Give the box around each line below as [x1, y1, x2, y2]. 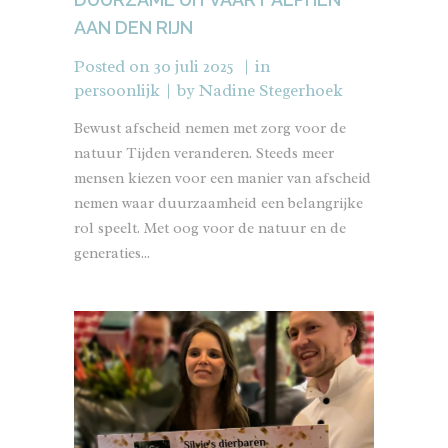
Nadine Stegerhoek [198, 80, 343, 102]
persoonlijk [74, 80, 160, 102]
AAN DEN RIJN [74, 17, 193, 39]
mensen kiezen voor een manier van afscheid [74, 169, 371, 189]
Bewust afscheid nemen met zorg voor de [74, 119, 346, 139]
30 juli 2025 [149, 56, 238, 78]
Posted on [74, 56, 149, 78]
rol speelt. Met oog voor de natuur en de [74, 219, 346, 239]
